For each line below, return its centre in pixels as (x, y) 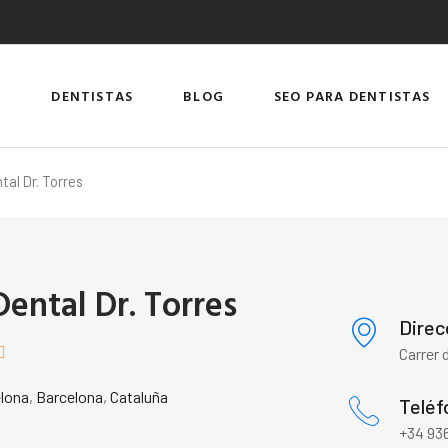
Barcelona (70, 397)
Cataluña (139, 397)
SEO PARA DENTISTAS (352, 95)
